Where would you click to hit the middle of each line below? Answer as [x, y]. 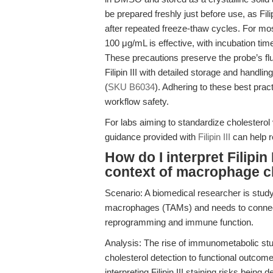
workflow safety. [137, 101]
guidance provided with [151, 137]
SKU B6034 [131, 87]
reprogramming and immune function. [179, 222]
